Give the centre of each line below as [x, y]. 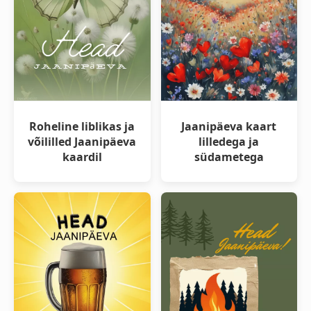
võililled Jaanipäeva [82, 141]
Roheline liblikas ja [82, 126]
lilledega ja [229, 141]
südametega [229, 157]
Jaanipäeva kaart [229, 126]
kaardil [82, 157]
